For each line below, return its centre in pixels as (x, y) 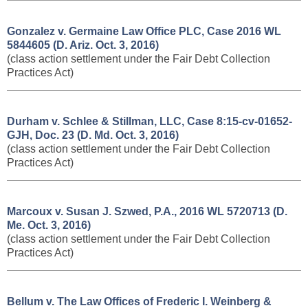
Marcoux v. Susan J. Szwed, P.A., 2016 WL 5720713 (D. (147, 211)
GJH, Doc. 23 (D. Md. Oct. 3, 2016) (93, 135)
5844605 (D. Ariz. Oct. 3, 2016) (83, 45)
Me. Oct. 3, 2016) (49, 225)
